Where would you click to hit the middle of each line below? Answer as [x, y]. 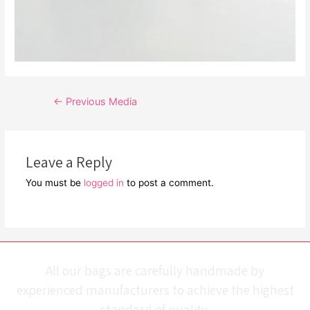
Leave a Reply [69, 162]
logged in [103, 183]
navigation [59, 115]
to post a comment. [168, 183]
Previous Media [100, 102]
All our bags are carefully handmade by [155, 271]
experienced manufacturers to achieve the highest [155, 290]
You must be [54, 183]
